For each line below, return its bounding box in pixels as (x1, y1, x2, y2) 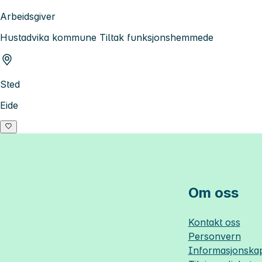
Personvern (188, 230, 241, 242)
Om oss (188, 184, 239, 201)
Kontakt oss (188, 216, 240, 228)
